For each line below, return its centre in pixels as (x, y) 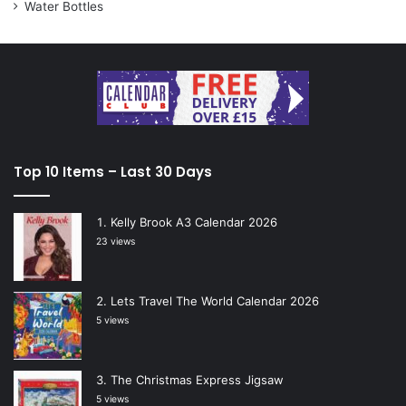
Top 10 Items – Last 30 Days (113, 172)
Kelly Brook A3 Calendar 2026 (194, 222)
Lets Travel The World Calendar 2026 (215, 301)
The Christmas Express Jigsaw (197, 380)
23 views (116, 242)
